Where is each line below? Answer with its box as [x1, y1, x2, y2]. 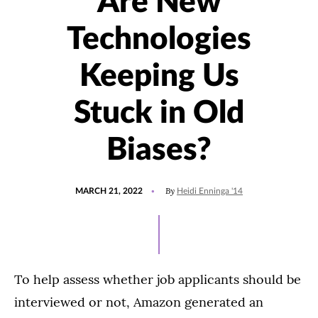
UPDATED [142, 180, 182, 190]
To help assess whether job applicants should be [14, 271, 301, 288]
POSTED [75, 180, 108, 190]
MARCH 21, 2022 [75, 187, 143, 196]
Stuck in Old [74, 98, 244, 130]
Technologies [67, 24, 251, 56]
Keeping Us [79, 61, 239, 93]
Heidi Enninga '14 [177, 187, 243, 196]
